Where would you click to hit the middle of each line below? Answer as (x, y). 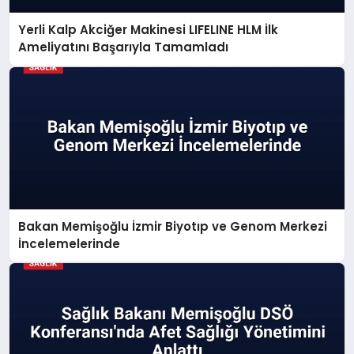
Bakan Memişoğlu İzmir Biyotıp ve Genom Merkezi (173, 226)
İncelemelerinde (70, 243)
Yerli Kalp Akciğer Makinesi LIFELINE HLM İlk (149, 30)
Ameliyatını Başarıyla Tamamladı (124, 47)
